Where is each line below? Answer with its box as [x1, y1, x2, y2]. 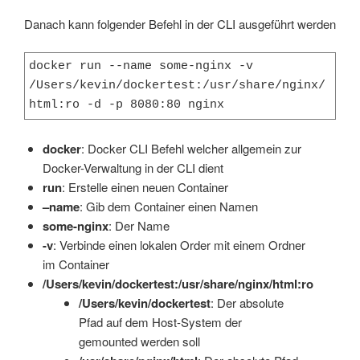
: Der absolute [210, 293, 284, 311]
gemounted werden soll [78, 332, 200, 350]
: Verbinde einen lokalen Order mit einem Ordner [52, 235, 305, 253]
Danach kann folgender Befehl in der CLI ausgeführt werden [24, 15, 336, 33]
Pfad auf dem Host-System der [78, 313, 242, 330]
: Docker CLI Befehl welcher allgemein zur [80, 139, 301, 157]
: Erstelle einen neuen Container [61, 178, 228, 195]
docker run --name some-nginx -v [29, 59, 253, 73]
